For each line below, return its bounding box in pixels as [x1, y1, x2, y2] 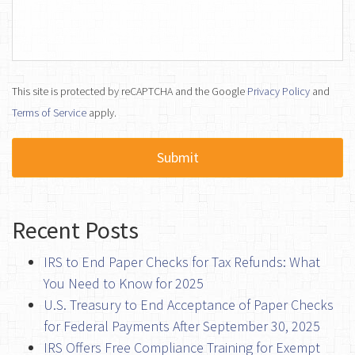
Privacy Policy [247, 83, 310, 98]
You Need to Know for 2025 [44, 273, 204, 292]
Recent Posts [12, 214, 139, 245]
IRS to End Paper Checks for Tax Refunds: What [44, 252, 320, 271]
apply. [86, 105, 116, 120]
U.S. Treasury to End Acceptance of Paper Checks [44, 295, 334, 314]
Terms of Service [12, 105, 86, 120]
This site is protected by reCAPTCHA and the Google [12, 83, 247, 98]
